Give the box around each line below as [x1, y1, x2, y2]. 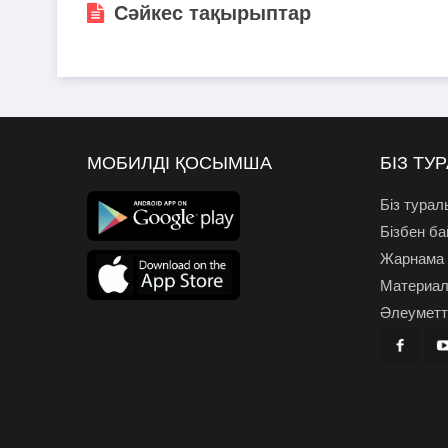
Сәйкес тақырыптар [114, 2, 311, 24]
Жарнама [379, 250, 444, 267]
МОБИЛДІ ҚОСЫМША [87, 153, 272, 173]
